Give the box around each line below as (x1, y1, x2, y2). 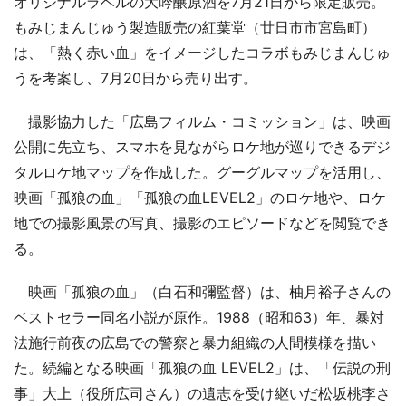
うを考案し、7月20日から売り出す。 (14, 68, 257, 87)
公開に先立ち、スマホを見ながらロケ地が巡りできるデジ (14, 137, 391, 156)
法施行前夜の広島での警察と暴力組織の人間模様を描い (14, 333, 376, 352)
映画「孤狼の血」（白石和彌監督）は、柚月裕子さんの (14, 282, 391, 301)
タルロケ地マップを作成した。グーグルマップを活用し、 (14, 162, 391, 181)
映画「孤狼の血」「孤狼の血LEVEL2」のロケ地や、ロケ (14, 188, 386, 207)
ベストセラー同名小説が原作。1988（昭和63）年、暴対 (14, 307, 384, 326)
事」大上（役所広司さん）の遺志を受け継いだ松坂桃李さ (14, 383, 391, 402)
